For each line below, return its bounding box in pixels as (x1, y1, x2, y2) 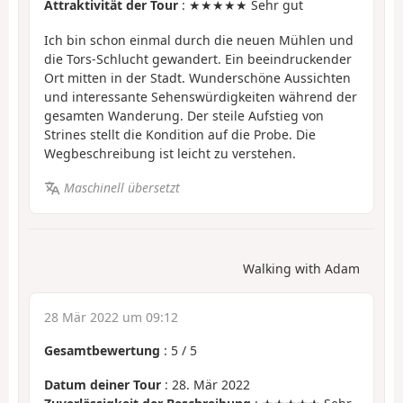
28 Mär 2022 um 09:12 (44, 308, 178, 326)
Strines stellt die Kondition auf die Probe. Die (44, 125, 316, 143)
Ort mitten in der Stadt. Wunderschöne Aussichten (44, 68, 351, 86)
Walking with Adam (243, 259, 360, 277)
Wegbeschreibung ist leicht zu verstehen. (44, 144, 296, 162)
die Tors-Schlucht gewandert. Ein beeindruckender (44, 49, 352, 67)
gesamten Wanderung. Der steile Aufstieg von (44, 106, 324, 124)
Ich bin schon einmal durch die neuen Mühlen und (44, 31, 354, 49)
